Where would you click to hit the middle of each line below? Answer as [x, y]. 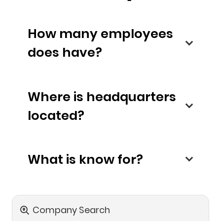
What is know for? [111, 159]
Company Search [72, 210]
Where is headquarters [57, 96]
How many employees [100, 34]
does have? [82, 53]
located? [56, 115]
